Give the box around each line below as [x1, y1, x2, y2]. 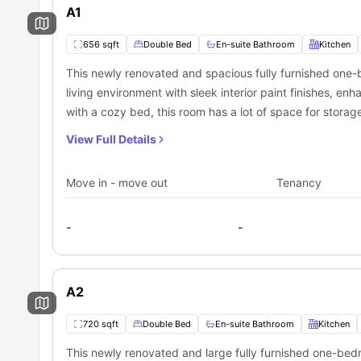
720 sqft [83, 317, 118, 330]
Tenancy [276, 175, 322, 189]
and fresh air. [66, 123, 135, 138]
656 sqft [83, 38, 119, 50]
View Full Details [66, 131, 156, 146]
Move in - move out [66, 175, 168, 189]
